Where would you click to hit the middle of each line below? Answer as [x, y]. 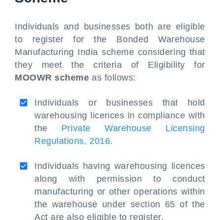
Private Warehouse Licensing [133, 128]
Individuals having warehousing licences [120, 166]
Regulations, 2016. [74, 141]
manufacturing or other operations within [120, 192]
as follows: [112, 78]
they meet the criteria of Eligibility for [110, 65]
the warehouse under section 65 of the [120, 204]
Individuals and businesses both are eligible [110, 27]
